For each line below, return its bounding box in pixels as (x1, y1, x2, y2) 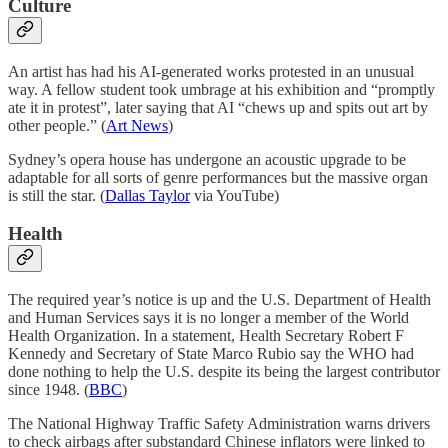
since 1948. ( (8, 380, 89, 398)
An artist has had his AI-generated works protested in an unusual (8, 62, 414, 80)
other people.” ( (8, 116, 106, 134)
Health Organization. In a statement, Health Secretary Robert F (8, 326, 404, 344)
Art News (106, 116, 168, 134)
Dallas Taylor (105, 186, 190, 204)
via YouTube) (190, 186, 279, 204)
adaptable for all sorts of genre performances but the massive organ (8, 168, 428, 186)
